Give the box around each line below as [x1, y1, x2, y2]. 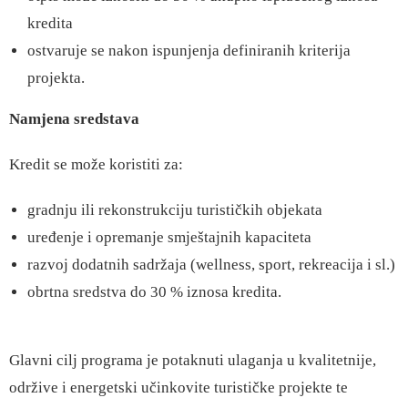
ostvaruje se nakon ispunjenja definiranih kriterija [27, 42, 351, 59]
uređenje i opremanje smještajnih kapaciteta [27, 229, 311, 246]
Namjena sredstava [9, 110, 139, 127]
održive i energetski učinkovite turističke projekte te [9, 379, 348, 396]
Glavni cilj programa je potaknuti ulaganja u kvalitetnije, [9, 352, 376, 369]
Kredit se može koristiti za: [9, 156, 183, 173]
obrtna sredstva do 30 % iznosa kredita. [27, 283, 281, 301]
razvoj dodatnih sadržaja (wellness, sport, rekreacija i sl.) [27, 256, 395, 273]
